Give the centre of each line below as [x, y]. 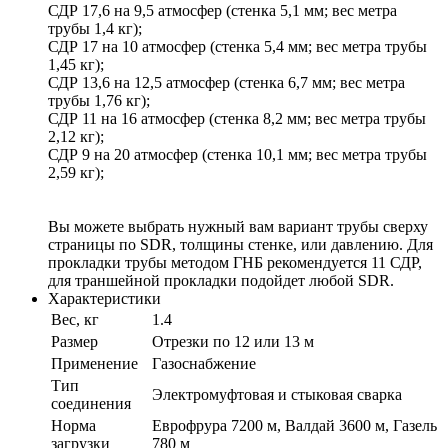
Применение [94, 363]
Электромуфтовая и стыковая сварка [277, 394]
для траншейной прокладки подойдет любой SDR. [221, 280]
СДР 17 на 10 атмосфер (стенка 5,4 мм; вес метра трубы [237, 46]
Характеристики [104, 298]
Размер [74, 341]
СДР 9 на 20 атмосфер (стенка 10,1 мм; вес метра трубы [237, 154]
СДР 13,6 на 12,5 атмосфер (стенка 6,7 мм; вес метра [226, 82]
